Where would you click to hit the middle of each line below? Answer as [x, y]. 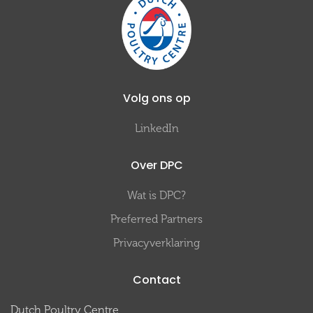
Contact [156, 280]
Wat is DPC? [156, 196]
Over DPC [156, 166]
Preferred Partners [156, 219]
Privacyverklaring [156, 243]
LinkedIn [156, 129]
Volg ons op [156, 99]
